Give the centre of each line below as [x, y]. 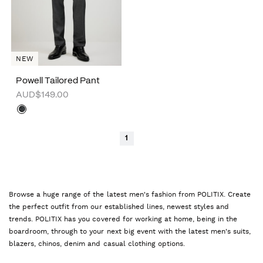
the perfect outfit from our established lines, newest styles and [119, 206]
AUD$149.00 [43, 95]
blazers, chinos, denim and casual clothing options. [97, 243]
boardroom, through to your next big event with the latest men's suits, [130, 231]
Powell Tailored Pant [58, 81]
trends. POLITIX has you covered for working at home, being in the [123, 219]
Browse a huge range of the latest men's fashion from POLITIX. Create [130, 194]
